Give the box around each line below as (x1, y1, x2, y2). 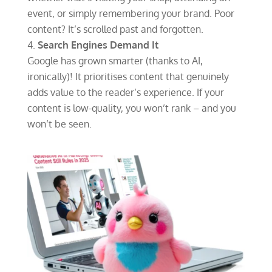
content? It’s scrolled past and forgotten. (27, 22, 203, 35)
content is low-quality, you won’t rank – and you (27, 101, 236, 114)
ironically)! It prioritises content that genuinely (27, 70, 229, 83)
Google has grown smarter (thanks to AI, (27, 54, 203, 67)
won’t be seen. (27, 117, 92, 130)
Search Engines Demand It (37, 38, 158, 51)
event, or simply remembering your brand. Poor (27, 7, 234, 19)
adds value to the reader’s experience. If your (27, 86, 224, 98)
